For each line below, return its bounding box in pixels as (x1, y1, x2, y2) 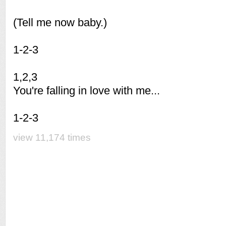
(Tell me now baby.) (13, 16, 107, 29)
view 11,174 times (13, 132, 91, 143)
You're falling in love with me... (13, 84, 160, 97)
